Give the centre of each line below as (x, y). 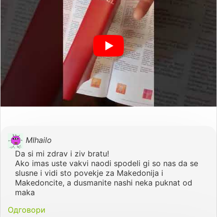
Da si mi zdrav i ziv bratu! (62, 153)
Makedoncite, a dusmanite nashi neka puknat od (104, 182)
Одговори (27, 209)
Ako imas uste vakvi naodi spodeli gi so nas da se (107, 163)
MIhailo (39, 140)
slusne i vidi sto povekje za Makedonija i (89, 173)
